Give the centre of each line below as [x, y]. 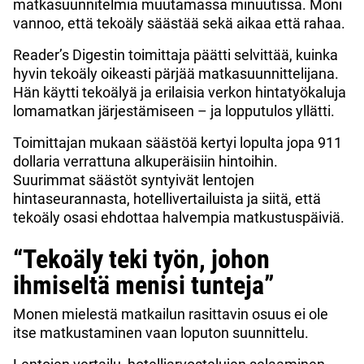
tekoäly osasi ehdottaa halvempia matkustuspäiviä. [179, 217]
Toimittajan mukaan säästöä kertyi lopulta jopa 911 [178, 142]
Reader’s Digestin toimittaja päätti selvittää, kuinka [175, 54]
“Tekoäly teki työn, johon [141, 259]
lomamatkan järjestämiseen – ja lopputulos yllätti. [174, 110]
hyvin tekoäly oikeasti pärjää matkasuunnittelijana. [176, 73]
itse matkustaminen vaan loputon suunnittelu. [161, 332]
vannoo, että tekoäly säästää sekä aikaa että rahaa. [179, 23]
